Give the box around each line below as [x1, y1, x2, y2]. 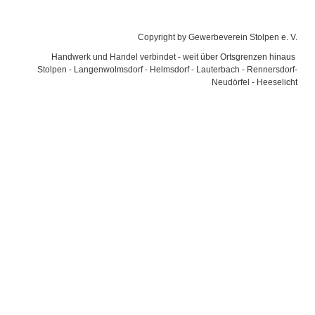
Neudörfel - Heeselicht [212, 77, 297, 87]
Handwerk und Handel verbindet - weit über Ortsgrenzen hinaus [51, 52, 297, 62]
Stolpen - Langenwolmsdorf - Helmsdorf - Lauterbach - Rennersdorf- [37, 65, 297, 75]
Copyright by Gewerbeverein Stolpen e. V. [136, 32, 297, 42]
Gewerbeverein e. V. [102, 8, 213, 23]
